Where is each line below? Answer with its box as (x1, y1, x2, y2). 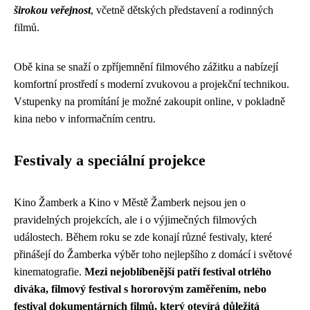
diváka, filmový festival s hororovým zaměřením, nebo (14, 282, 266, 295)
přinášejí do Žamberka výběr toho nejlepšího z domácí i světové (14, 248, 292, 260)
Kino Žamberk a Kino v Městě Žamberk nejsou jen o (14, 196, 246, 208)
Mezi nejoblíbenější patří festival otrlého (84, 265, 271, 277)
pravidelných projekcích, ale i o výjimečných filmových (14, 213, 257, 226)
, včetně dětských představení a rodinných (91, 3, 273, 16)
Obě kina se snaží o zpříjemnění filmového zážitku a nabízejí (14, 60, 278, 73)
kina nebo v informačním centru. (14, 112, 156, 125)
